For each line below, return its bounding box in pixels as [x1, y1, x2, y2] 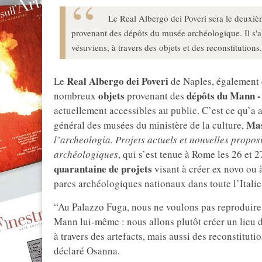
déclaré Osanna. [54, 244, 120, 258]
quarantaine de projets [54, 161, 152, 177]
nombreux [54, 89, 98, 103]
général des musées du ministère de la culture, [54, 118, 246, 132]
